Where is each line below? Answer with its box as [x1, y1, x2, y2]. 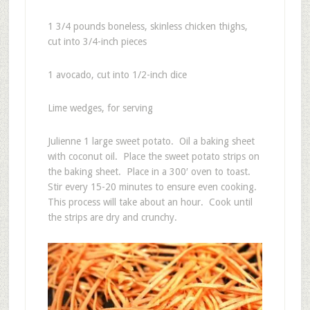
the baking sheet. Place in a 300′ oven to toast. [47, 165, 253, 177]
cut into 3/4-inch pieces [47, 35, 147, 47]
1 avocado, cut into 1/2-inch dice [47, 69, 187, 80]
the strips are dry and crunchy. [47, 211, 177, 223]
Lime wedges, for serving [47, 102, 153, 113]
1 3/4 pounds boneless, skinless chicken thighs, [47, 20, 248, 32]
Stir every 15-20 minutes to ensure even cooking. [47, 181, 259, 192]
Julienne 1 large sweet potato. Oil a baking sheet [47, 135, 255, 147]
